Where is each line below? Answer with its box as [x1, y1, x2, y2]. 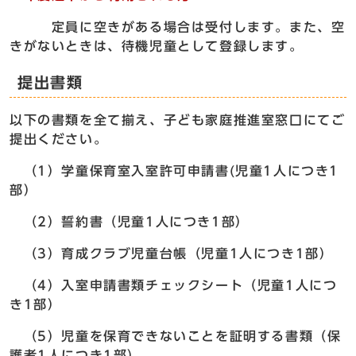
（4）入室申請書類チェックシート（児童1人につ [10, 279, 338, 292]
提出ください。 [10, 133, 108, 146]
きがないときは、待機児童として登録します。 [10, 40, 304, 53]
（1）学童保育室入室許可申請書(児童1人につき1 [10, 164, 339, 178]
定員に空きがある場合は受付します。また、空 [10, 21, 346, 34]
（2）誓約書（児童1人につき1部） [10, 215, 250, 229]
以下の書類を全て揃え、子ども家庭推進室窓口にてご [10, 114, 346, 127]
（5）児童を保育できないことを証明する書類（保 [10, 330, 342, 343]
